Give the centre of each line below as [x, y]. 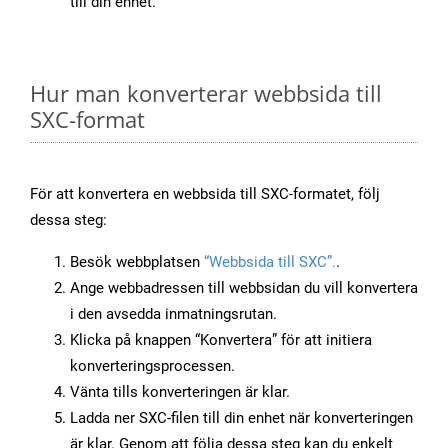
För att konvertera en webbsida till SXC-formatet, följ [205, 194]
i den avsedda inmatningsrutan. [173, 314]
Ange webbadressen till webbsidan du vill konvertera [244, 288]
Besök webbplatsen [137, 262]
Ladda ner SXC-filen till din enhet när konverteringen [241, 418]
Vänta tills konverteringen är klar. [180, 392]
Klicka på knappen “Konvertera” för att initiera [221, 340]
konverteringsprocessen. [152, 366]
